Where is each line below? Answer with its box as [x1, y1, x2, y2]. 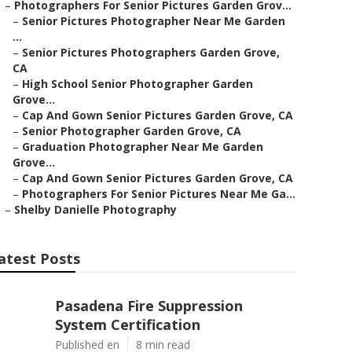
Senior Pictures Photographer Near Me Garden [22, 13, 285, 28]
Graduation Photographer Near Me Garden [22, 139, 263, 154]
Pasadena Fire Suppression [55, 296, 243, 315]
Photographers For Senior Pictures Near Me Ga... [22, 186, 295, 201]
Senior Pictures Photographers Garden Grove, [22, 45, 280, 60]
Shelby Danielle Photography [14, 202, 177, 217]
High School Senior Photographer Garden [22, 76, 253, 91]
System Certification [55, 315, 200, 334]
